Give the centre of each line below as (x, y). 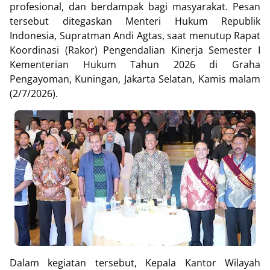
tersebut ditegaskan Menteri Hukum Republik (135, 21)
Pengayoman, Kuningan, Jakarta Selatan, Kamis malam (135, 79)
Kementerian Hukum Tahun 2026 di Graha (135, 64)
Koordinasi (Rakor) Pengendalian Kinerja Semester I (135, 50)
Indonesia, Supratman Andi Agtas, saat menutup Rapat (135, 36)
